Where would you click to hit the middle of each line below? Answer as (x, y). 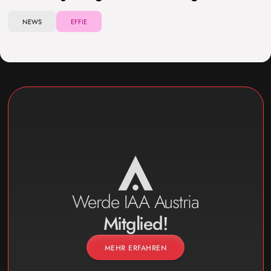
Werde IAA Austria (135, 202)
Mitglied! (135, 224)
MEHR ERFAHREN (135, 248)
